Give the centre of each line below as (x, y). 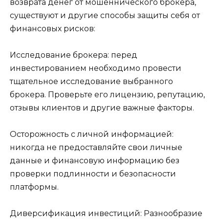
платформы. (34, 187)
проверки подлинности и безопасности (93, 174)
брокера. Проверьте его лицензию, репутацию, (107, 95)
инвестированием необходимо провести (96, 68)
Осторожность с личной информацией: (92, 134)
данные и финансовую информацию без (95, 161)
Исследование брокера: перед (74, 55)
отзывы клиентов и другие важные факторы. (102, 108)
